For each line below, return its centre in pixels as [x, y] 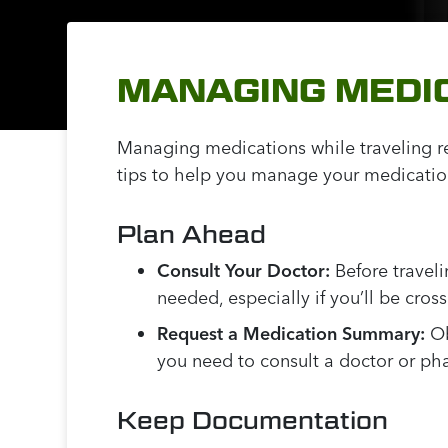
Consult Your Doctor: [244, 271]
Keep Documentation [253, 420]
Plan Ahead [192, 234]
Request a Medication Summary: [291, 334]
